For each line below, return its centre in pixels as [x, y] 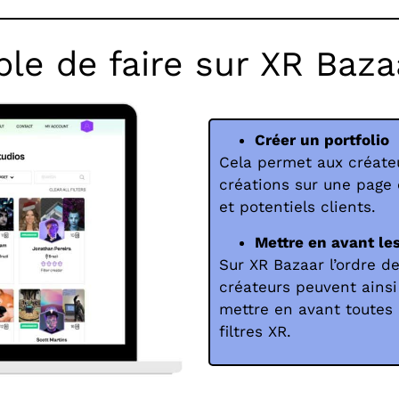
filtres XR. [255, 331]
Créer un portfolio [322, 140]
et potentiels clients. [300, 207]
